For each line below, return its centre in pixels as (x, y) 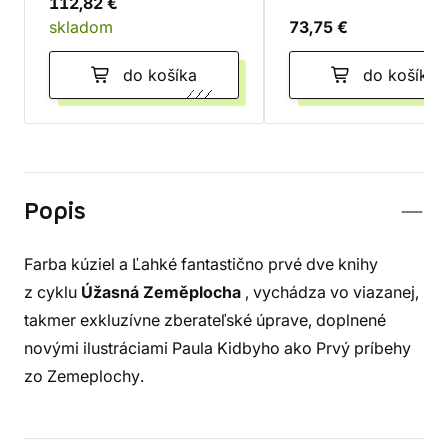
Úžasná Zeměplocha (163, 292)
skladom (81, 27)
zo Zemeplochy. (84, 376)
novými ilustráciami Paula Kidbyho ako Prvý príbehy (217, 348)
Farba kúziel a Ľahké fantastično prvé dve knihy (201, 264)
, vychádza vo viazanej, (332, 292)
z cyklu (52, 292)
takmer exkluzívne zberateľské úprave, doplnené (205, 320)
